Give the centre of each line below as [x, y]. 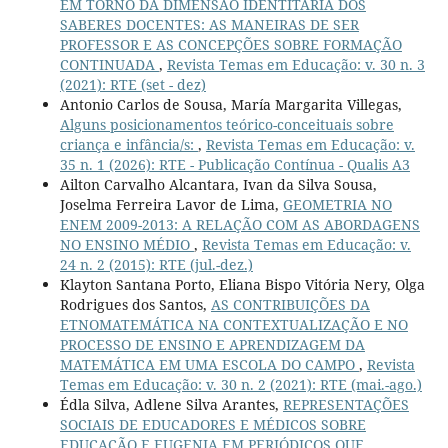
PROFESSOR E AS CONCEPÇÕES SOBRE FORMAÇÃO [230, 45]
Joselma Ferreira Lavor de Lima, [171, 205]
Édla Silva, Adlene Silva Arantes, [171, 405]
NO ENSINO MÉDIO [126, 245]
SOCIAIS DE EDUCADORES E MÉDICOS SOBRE [212, 425]
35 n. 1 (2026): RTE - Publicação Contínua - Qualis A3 [234, 165]
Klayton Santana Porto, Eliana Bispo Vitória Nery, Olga [242, 285]
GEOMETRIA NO [337, 205]
